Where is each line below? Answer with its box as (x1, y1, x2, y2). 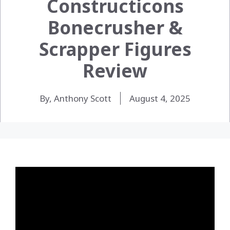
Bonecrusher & (47, 15, 183, 40)
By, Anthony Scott (40, 92, 111, 104)
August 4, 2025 (129, 92, 190, 104)
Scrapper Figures (39, 36, 191, 61)
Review (83, 58, 147, 83)
